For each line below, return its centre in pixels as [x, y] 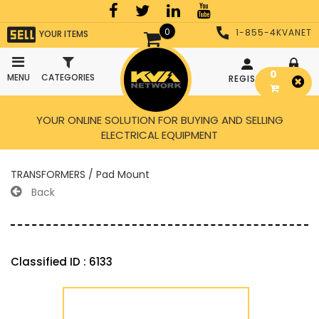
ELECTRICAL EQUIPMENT [159, 135]
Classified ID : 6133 [62, 262]
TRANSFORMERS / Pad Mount [80, 174]
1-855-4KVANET [274, 32]
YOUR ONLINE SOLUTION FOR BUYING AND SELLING [159, 120]
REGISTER [251, 78]
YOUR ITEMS [64, 33]
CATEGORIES [68, 77]
